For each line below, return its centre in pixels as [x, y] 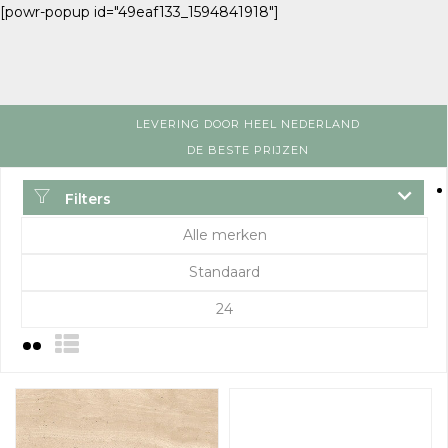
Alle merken [224, 235]
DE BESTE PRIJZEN [247, 150]
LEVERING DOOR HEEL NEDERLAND [247, 124]
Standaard [224, 272]
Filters [86, 199]
